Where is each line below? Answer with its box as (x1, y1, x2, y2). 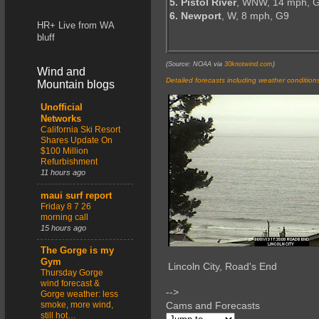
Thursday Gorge (41, 267, 103, 278)
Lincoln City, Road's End (168, 261, 277, 273)
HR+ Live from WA (37, 21, 114, 31)
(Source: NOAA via (166, 61, 224, 68)
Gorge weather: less (41, 288, 118, 299)
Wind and (37, 66, 85, 78)
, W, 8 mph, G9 (221, 10, 289, 22)
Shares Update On (41, 135, 113, 146)
